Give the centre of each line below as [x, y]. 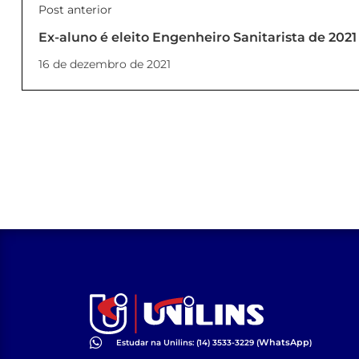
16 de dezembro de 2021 [105, 64]
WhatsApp [284, 342]
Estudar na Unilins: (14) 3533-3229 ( [187, 342]
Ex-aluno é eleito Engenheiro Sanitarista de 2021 [198, 37]
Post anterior [75, 10]
